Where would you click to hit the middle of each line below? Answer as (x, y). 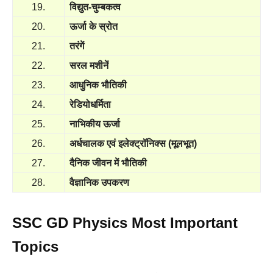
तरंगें (77, 46)
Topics (35, 246)
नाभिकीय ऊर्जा (95, 124)
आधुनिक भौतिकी (98, 85)
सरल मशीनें (89, 66)
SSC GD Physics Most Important (125, 223)
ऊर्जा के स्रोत (94, 27)
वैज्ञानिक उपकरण (99, 183)
